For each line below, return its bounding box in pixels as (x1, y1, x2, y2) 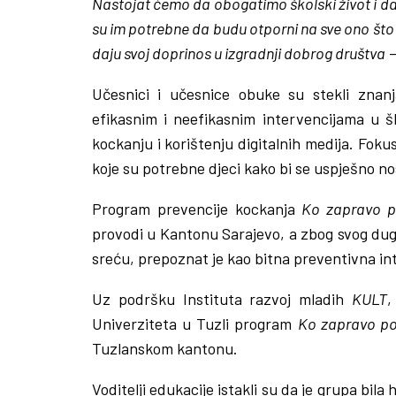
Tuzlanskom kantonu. (91, 338, 238, 358)
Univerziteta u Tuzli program (91, 313, 298, 333)
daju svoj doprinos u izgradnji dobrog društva (91, 42, 385, 63)
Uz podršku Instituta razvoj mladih (91, 288, 353, 308)
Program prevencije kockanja (91, 198, 302, 218)
